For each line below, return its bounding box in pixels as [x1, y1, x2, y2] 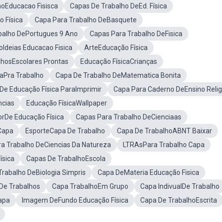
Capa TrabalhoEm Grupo [52, 182, 128, 190]
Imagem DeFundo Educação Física [22, 196, 128, 204]
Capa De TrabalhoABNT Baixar [117, 127, 212, 135]
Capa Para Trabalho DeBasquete [35, 16, 137, 24]
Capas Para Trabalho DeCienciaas [76, 113, 181, 121]
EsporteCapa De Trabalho [25, 127, 105, 135]
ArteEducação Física [84, 44, 148, 52]
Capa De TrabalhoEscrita [140, 196, 217, 204]
